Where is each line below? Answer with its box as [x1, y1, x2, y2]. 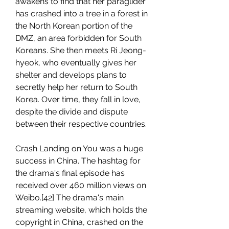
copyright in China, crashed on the [15, 217, 143, 227]
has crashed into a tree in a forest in [15, 9, 148, 18]
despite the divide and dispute [15, 107, 128, 117]
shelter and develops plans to [15, 70, 127, 80]
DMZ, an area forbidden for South [15, 33, 142, 43]
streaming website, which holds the [15, 205, 147, 215]
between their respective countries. [15, 119, 147, 129]
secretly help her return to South [15, 82, 138, 92]
